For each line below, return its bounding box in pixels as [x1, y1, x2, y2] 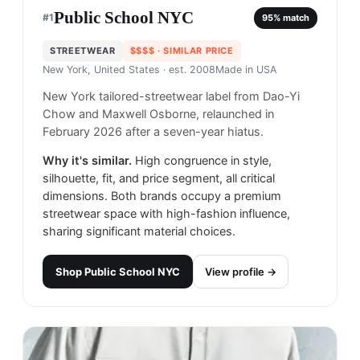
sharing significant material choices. [43, 224, 235, 239]
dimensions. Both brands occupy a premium [43, 189, 281, 204]
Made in [215, 63, 256, 76]
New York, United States [43, 63, 160, 76]
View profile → [205, 265, 276, 279]
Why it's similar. [43, 153, 132, 169]
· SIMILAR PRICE [154, 45, 234, 57]
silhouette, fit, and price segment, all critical [43, 171, 275, 186]
